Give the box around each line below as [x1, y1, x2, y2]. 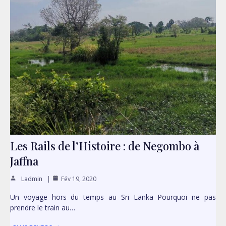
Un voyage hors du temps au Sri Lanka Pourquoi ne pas [10, 192, 216, 202]
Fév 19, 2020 [61, 175, 96, 184]
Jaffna [10, 153, 38, 169]
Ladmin [21, 175, 42, 184]
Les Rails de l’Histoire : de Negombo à [10, 138, 199, 154]
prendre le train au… [10, 203, 75, 213]
